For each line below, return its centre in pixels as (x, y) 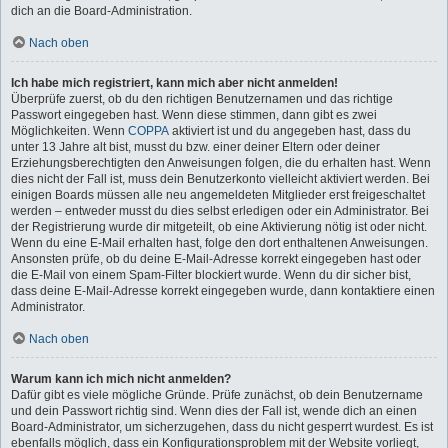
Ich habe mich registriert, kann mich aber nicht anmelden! (174, 83)
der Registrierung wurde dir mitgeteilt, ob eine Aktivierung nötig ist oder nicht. (219, 227)
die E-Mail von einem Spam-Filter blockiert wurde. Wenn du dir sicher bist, (211, 275)
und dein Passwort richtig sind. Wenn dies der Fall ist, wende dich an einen (214, 411)
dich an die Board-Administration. (101, 11)
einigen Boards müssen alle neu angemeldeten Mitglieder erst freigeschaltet (218, 195)
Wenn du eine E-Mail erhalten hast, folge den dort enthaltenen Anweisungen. (219, 243)
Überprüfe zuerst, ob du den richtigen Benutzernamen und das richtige (202, 99)
